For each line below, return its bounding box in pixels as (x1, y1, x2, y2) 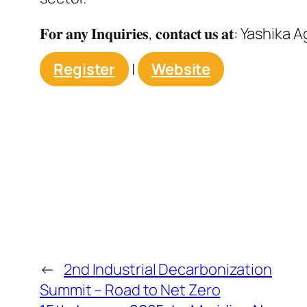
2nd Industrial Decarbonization (63, 259, 272, 280)
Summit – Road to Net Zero (40, 280, 221, 301)
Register (53, 59, 116, 80)
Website (151, 59, 211, 80)
